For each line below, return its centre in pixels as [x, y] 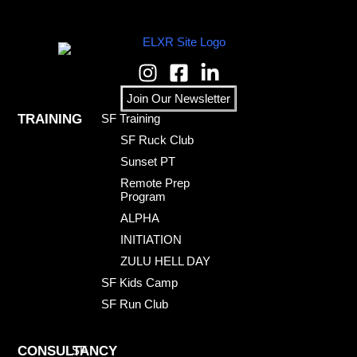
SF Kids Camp [140, 283]
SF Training [131, 119]
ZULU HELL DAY [166, 261]
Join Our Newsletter [178, 99]
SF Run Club [135, 304]
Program [143, 197]
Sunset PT [148, 162]
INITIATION [151, 240]
